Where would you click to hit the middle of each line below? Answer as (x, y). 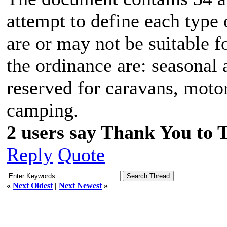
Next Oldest (33, 185)
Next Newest (80, 185)
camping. (43, 110)
